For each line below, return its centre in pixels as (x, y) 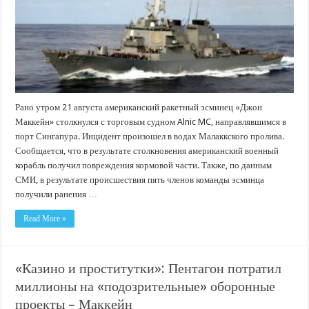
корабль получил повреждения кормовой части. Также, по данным (144, 165)
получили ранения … (57, 194)
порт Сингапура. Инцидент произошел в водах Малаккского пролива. (150, 136)
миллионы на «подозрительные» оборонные (146, 286)
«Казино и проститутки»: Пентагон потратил (149, 268)
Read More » (45, 218)
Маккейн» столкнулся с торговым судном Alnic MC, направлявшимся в (151, 121)
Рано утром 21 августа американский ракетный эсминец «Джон (139, 107)
